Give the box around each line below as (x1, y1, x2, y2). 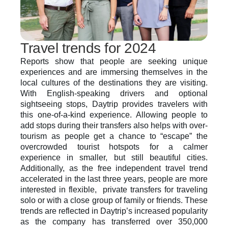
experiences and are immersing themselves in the (20, 68, 208, 76)
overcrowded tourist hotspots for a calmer (20, 142, 208, 151)
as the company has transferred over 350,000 (20, 217, 208, 226)
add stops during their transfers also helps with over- (20, 121, 208, 130)
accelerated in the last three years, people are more (20, 175, 208, 183)
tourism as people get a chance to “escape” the (20, 132, 208, 140)
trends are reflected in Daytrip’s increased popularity (20, 207, 208, 215)
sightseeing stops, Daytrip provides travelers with (20, 100, 208, 108)
